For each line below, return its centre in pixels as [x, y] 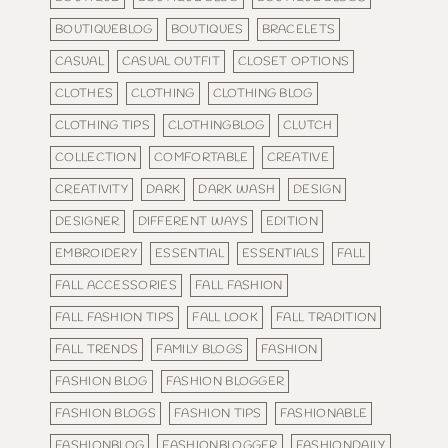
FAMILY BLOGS [200, 349]
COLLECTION [96, 157]
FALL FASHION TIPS [115, 317]
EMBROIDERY [96, 253]
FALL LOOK [225, 317]
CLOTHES [84, 93]
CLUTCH [307, 125]
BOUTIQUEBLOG [104, 29]
